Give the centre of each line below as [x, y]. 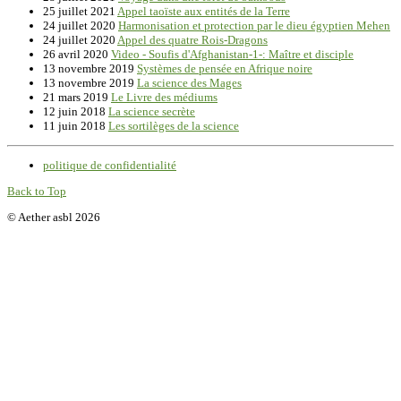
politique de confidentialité [110, 166]
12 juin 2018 [76, 112]
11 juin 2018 [76, 126]
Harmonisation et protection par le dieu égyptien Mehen [254, 26]
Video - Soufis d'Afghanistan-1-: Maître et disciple [232, 55]
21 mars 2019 [77, 98]
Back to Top [37, 192]
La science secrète [152, 112]
